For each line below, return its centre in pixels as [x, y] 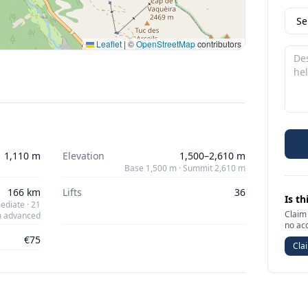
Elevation [83, 156]
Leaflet [108, 44]
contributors [219, 44]
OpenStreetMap [166, 44]
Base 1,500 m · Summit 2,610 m [185, 168]
